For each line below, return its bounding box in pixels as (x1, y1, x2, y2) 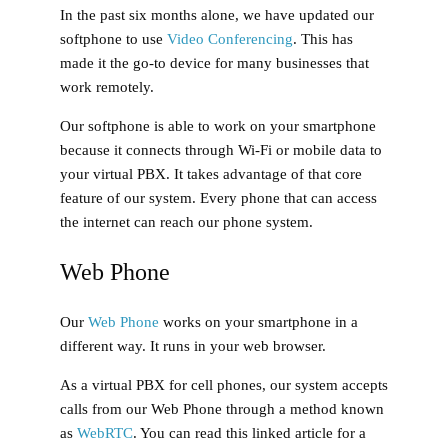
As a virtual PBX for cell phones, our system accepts (60, 376, 388, 393)
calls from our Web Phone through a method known (60, 400, 384, 417)
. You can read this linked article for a (133, 424, 366, 441)
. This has (293, 30, 353, 47)
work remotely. (60, 78, 154, 95)
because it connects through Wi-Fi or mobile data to (60, 141, 382, 158)
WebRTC (77, 424, 133, 441)
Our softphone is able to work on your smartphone (60, 117, 376, 134)
